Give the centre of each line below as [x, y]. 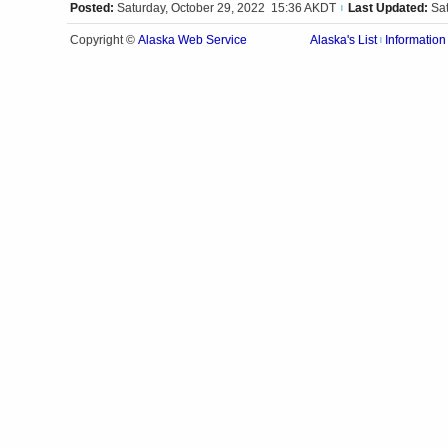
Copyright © [104, 40]
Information [415, 40]
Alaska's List [343, 40]
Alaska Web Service [192, 40]
